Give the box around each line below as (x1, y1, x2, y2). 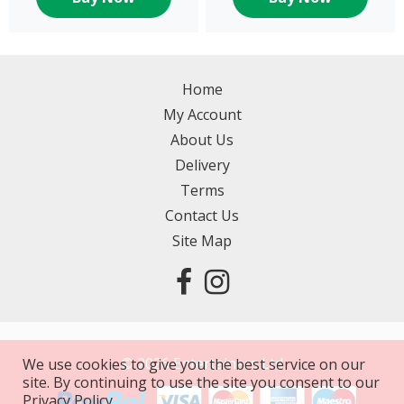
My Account (162, 104, 242, 124)
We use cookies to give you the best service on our (23, 354, 365, 374)
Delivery (174, 154, 230, 175)
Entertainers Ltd (170, 353, 283, 373)
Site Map (172, 230, 232, 251)
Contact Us (165, 205, 239, 225)
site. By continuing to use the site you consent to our (23, 372, 380, 392)
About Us (170, 129, 234, 150)
